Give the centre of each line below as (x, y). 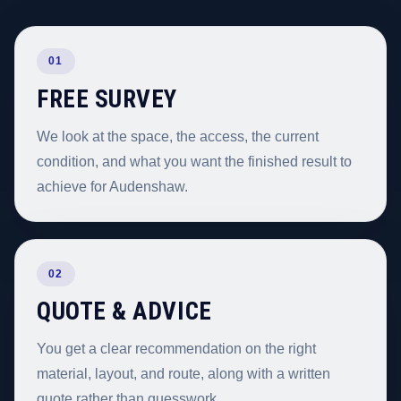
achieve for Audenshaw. (112, 186)
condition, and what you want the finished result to (194, 161)
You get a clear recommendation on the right (176, 349)
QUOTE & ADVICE (124, 312)
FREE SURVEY (107, 99)
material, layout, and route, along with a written (183, 374)
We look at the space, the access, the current (178, 136)
